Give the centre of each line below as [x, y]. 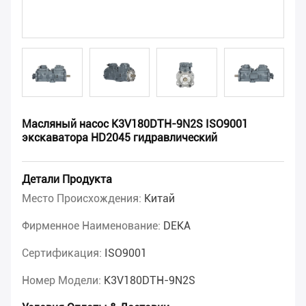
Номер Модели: [63, 281]
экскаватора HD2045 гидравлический [120, 138]
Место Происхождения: [83, 199]
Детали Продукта [67, 180]
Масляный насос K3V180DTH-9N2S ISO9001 [135, 124]
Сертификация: [63, 253]
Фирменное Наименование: [93, 226]
